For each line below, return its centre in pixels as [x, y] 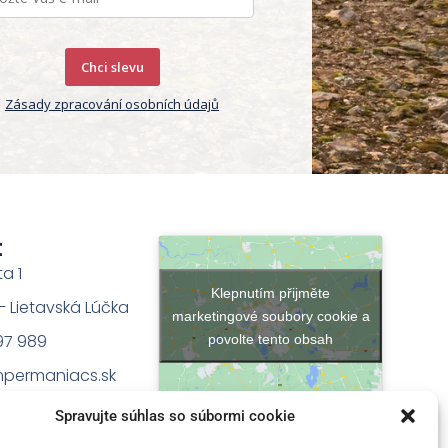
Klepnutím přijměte [271, 292]
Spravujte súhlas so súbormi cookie [174, 416]
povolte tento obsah [271, 338]
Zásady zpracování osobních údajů [112, 104]
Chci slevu [112, 67]
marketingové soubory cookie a [270, 315]
